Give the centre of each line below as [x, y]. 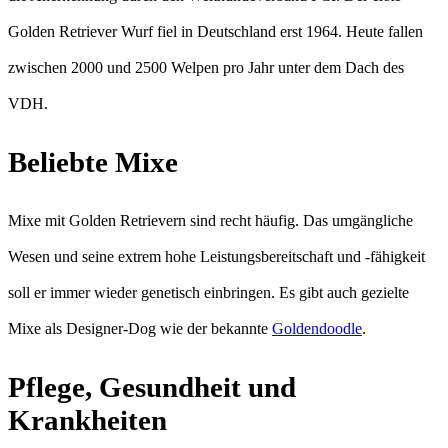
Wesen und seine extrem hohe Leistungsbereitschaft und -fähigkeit [216, 257]
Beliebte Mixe [93, 162]
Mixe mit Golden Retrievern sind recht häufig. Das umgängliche [210, 221]
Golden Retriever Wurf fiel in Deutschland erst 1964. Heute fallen [215, 32]
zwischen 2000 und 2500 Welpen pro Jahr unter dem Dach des [206, 68]
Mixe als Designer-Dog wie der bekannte [140, 329]
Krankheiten [87, 419]
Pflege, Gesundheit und [152, 386]
